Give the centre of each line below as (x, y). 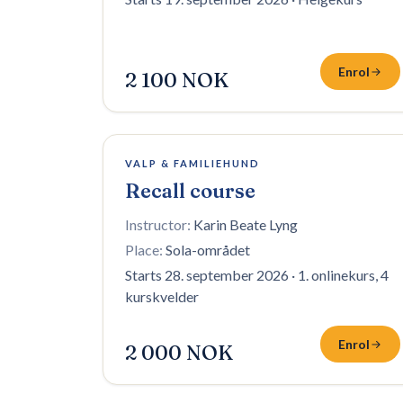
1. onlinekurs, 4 (343, 275)
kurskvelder (162, 296)
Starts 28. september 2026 (207, 275)
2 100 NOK (177, 80)
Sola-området (208, 250)
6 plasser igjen (161, 158)
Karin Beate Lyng (246, 224)
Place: (144, 250)
